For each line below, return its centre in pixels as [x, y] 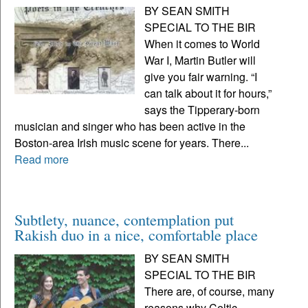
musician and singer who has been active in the [130, 126]
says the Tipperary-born [202, 109]
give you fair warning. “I [201, 76]
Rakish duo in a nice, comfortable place [136, 234]
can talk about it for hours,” [208, 93]
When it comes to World [202, 43]
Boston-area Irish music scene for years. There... [132, 142]
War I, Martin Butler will [200, 60]
